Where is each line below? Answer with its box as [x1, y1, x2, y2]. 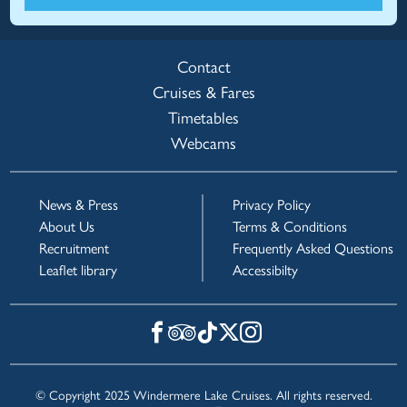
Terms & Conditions [233, 218, 347, 236]
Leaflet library [39, 262, 118, 280]
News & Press [39, 196, 119, 214]
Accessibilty [233, 262, 298, 280]
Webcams [171, 134, 236, 154]
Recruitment [39, 240, 110, 258]
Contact [176, 57, 231, 78]
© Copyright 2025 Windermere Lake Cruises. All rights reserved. [35, 388, 372, 404]
